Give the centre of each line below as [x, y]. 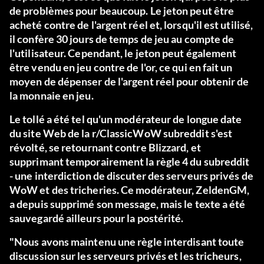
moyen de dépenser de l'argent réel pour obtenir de [129, 82]
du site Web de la [51, 133]
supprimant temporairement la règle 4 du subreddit [130, 162]
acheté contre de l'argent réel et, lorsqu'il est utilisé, [131, 25]
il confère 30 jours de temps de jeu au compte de [122, 39]
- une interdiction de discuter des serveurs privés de [131, 176]
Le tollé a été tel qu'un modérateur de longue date [126, 119]
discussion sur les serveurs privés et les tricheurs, [126, 256]
